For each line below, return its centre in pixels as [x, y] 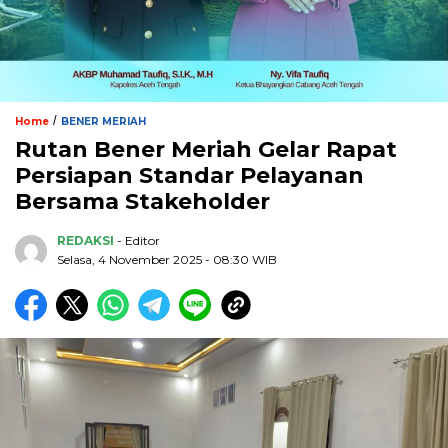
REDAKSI [85, 241]
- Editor [138, 241]
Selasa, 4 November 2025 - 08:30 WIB [167, 260]
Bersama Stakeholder [142, 202]
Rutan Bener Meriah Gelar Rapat [206, 150]
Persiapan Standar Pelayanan [189, 176]
